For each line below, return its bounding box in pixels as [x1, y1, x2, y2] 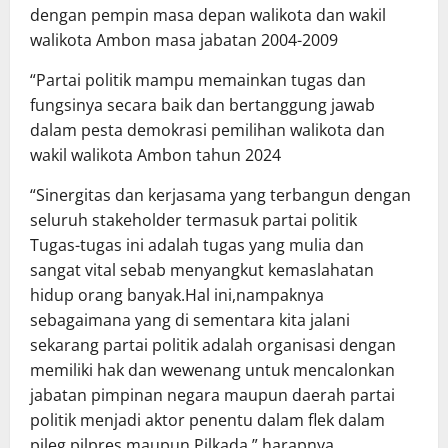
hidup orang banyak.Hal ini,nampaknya [30, 284, 324, 307]
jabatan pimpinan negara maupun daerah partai [30, 384, 395, 407]
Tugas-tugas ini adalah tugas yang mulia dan [30, 234, 364, 257]
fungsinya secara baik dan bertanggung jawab [30, 94, 375, 117]
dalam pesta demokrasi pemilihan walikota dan [30, 119, 385, 142]
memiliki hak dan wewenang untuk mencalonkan [30, 359, 395, 382]
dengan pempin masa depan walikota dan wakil [30, 4, 386, 27]
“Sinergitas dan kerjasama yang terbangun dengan [30, 184, 411, 207]
